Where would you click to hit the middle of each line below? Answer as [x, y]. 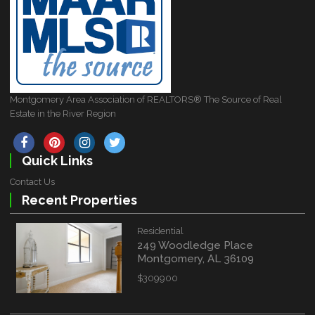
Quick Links [57, 161]
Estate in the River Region [63, 114]
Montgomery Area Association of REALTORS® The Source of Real [146, 99]
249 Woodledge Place [195, 245]
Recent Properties [79, 200]
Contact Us [33, 182]
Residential [161, 231]
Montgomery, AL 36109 [196, 258]
